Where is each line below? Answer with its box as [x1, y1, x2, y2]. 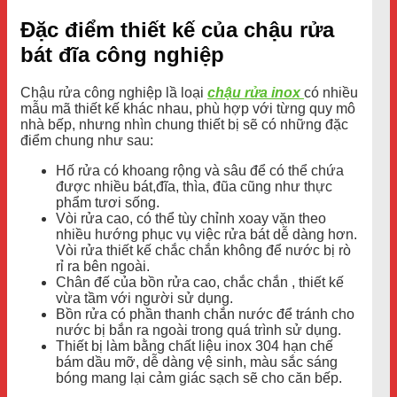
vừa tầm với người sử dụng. [56, 290, 233, 306]
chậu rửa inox [207, 84, 304, 100]
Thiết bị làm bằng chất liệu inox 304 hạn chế [56, 338, 333, 354]
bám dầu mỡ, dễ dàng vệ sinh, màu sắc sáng [56, 354, 338, 370]
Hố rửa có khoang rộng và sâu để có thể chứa [56, 162, 344, 178]
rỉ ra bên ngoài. [56, 258, 150, 274]
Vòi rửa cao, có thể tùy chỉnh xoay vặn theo [56, 210, 326, 226]
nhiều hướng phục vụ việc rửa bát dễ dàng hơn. [56, 226, 357, 242]
